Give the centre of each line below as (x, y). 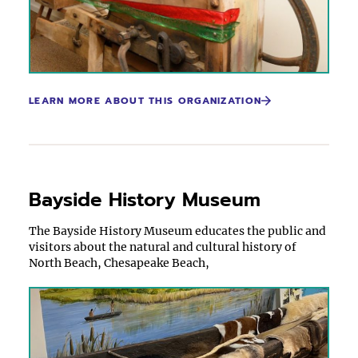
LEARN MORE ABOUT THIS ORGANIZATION (145, 101)
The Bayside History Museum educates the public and (177, 231)
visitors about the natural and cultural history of (163, 247)
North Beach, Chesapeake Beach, (119, 263)
